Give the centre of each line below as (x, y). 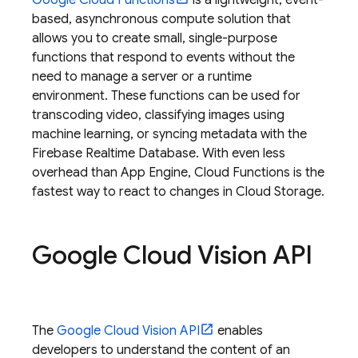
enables (239, 331)
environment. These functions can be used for (166, 96)
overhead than (76, 173)
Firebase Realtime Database (114, 153)
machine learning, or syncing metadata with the (169, 134)
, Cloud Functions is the (256, 173)
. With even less (241, 153)
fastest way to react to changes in (134, 192)
